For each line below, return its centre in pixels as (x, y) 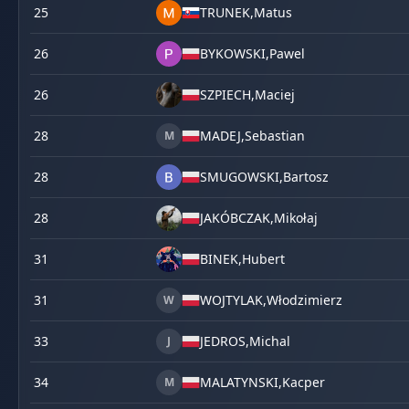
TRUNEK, (227, 12)
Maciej (275, 94)
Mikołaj (296, 218)
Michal (270, 341)
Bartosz (306, 177)
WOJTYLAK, (233, 300)
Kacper (304, 382)
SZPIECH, (227, 94)
